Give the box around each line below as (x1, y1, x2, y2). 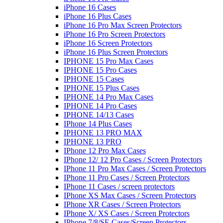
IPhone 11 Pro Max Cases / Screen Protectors (64, 164, 206, 173)
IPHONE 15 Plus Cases (64, 83, 139, 92)
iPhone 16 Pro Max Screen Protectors (64, 20, 182, 29)
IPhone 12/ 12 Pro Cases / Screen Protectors (64, 155, 202, 164)
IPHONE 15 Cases (64, 74, 124, 83)
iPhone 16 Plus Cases (64, 11, 131, 20)
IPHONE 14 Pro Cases (64, 101, 137, 110)
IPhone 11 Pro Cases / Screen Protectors (64, 173, 190, 182)
